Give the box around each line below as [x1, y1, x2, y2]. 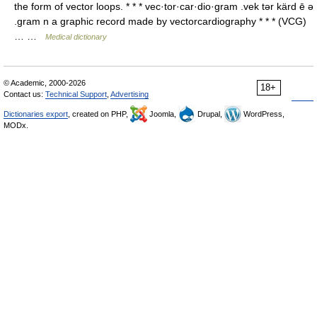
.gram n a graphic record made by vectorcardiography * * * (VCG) [14, 16, 306, 27]
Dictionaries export [4, 110, 68, 118]
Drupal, [195, 110, 224, 118]
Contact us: [4, 90, 45, 98]
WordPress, [241, 110, 284, 118]
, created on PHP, [68, 110, 130, 118]
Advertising [110, 90, 149, 98]
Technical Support [45, 90, 107, 98]
